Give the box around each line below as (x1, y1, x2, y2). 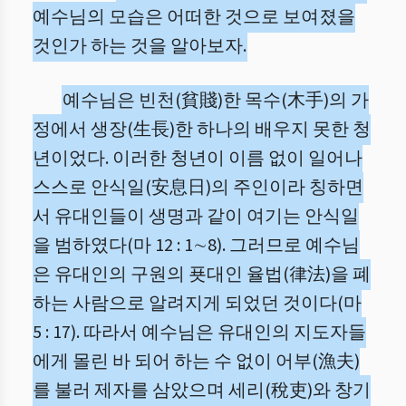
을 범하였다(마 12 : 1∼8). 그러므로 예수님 (33, 233, 360, 258)
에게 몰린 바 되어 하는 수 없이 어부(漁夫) (33, 349, 360, 374)
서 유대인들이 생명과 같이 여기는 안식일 (33, 204, 359, 229)
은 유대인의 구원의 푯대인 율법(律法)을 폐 (33, 262, 371, 287)
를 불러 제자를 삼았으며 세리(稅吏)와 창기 (33, 378, 371, 403)
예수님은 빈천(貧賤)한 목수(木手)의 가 (63, 88, 369, 113)
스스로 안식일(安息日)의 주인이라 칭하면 (33, 175, 363, 200)
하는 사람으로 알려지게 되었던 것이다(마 (33, 291, 362, 316)
